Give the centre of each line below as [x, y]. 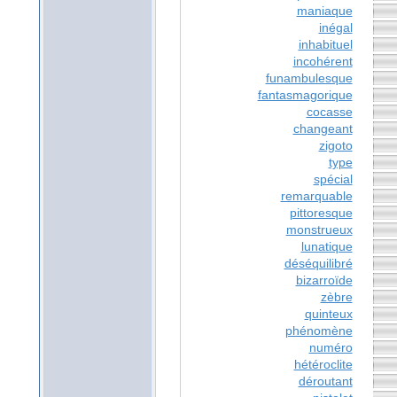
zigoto [335, 146]
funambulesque [309, 78]
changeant [323, 129]
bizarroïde [324, 280]
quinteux [328, 314]
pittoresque [321, 213]
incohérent [323, 62]
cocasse [329, 112]
